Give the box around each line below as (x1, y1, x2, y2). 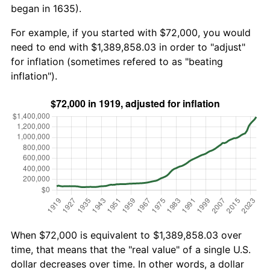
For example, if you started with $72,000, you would (11, 27, 251, 39)
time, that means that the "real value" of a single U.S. (11, 243, 251, 256)
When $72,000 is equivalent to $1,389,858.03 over (11, 229, 242, 242)
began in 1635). (11, 2, 81, 15)
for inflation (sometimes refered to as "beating (11, 55, 223, 68)
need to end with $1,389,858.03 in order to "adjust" (11, 41, 245, 54)
